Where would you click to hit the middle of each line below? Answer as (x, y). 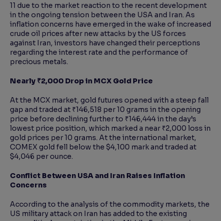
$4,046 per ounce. (41, 157)
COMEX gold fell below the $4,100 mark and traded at (103, 147)
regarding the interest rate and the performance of (99, 53)
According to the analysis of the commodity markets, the (110, 204)
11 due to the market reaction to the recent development (108, 6)
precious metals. (39, 62)
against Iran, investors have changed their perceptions (105, 43)
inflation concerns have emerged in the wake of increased (110, 24)
